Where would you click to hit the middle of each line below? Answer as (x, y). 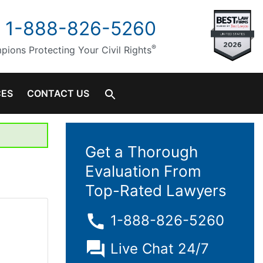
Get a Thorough (141, 152)
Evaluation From (143, 171)
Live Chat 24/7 (160, 249)
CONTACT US (58, 94)
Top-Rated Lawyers (156, 191)
